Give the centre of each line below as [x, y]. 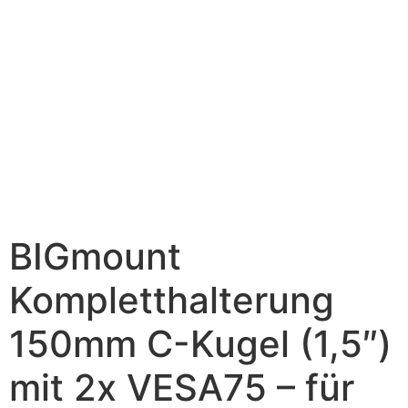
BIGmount [95, 257]
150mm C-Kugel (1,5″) [200, 344]
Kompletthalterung [172, 301]
